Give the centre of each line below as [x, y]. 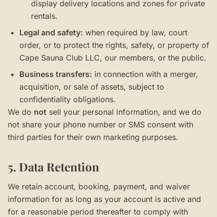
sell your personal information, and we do [124, 112]
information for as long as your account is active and [104, 199]
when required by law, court [135, 32]
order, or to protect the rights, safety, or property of [114, 45]
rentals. [44, 16]
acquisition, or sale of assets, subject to [92, 87]
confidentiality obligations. [68, 99]
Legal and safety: [51, 32]
